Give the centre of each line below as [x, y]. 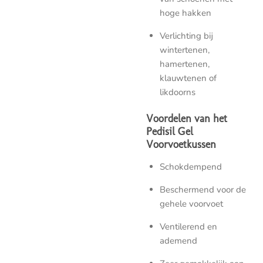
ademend [178, 241]
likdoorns [177, 92]
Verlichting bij [186, 36]
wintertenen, [184, 50]
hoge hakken [185, 13]
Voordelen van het [187, 119]
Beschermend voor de [203, 190]
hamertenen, [184, 64]
